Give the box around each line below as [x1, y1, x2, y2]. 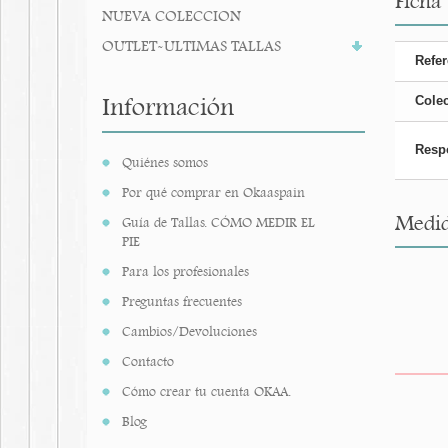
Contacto [122, 353, 174, 370]
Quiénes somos [122, 154, 208, 171]
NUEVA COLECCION [102, 6, 241, 26]
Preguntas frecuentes [122, 293, 242, 310]
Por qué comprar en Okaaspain [122, 184, 305, 201]
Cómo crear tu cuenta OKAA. [122, 383, 291, 400]
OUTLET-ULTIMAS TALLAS [102, 36, 281, 56]
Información [102, 91, 234, 122]
